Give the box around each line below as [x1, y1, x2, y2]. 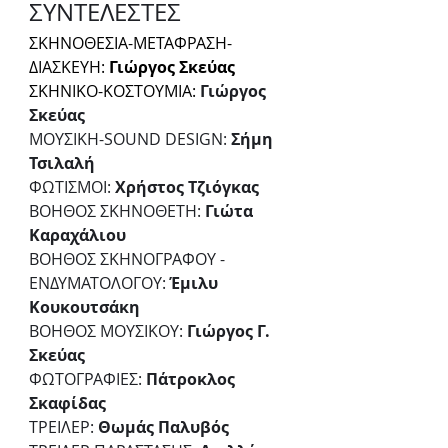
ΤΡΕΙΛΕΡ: [29, 416, 98, 439]
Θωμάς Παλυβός [98, 416, 229, 439]
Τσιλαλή [29, 152, 95, 175]
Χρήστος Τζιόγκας [115, 176, 259, 199]
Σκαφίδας [29, 392, 106, 415]
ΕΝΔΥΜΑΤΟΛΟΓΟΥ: [29, 272, 170, 295]
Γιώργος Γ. [187, 320, 274, 343]
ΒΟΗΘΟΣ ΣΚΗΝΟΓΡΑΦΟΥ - [29, 248, 229, 271]
